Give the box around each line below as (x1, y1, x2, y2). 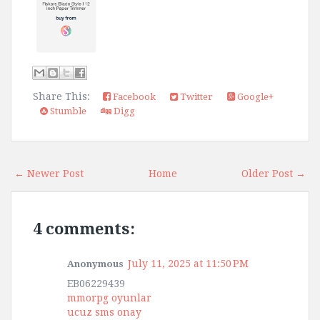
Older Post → (241, 168, 306, 180)
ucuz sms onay (67, 306, 141, 319)
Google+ (235, 91, 274, 103)
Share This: (33, 91, 96, 103)
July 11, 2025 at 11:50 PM (128, 258, 249, 270)
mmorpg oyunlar (67, 292, 151, 304)
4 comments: (33, 220, 135, 239)
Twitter (178, 91, 213, 103)
